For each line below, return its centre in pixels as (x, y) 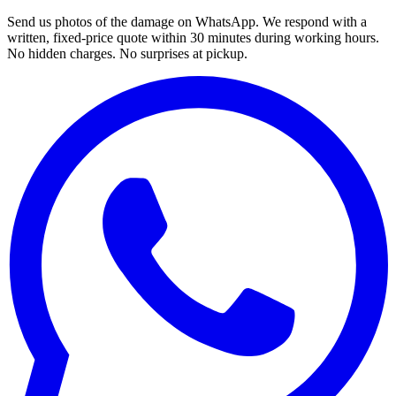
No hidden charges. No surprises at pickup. (127, 53)
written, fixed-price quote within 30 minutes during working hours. (193, 37)
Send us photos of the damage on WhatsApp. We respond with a (187, 21)
